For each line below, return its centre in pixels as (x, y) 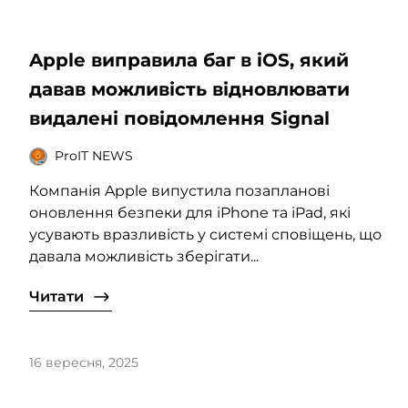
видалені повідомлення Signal (179, 118)
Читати (56, 296)
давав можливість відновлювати (189, 89)
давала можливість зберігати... (144, 256)
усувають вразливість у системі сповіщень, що (205, 234)
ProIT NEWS (94, 156)
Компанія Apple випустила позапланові (179, 190)
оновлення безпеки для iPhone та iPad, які (190, 212)
